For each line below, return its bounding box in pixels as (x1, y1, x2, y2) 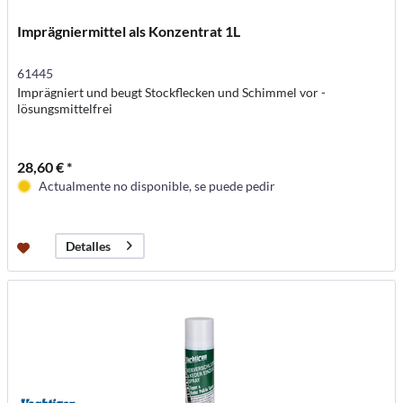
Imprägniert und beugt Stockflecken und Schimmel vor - (17, 84, 327, 100)
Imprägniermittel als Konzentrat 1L (17, 22, 241, 40)
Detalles (66, 238, 112, 255)
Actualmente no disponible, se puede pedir (39, 177, 276, 193)
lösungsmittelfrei (17, 100, 113, 116)
